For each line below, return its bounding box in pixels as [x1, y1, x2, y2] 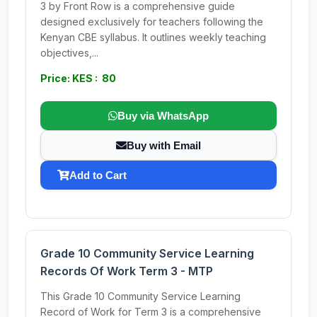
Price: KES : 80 [40, 72, 116, 84]
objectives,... [40, 47, 98, 59]
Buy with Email [127, 139, 201, 151]
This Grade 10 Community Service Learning [40, 290, 241, 302]
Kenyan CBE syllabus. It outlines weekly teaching [40, 31, 266, 43]
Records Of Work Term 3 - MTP [40, 264, 213, 278]
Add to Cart [69, 169, 127, 181]
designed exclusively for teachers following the [40, 16, 263, 28]
